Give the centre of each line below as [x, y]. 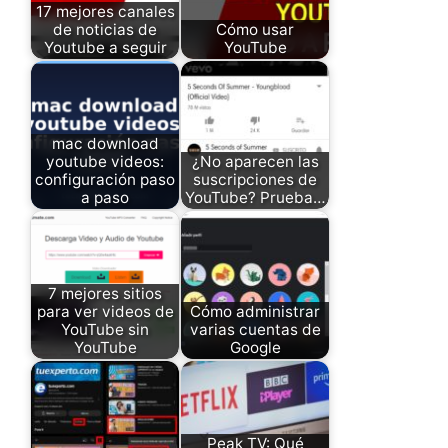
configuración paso [105, 180]
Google [255, 348]
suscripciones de [255, 180]
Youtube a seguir [105, 48]
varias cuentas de [255, 330]
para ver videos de [105, 312]
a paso [105, 198]
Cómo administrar [255, 312]
